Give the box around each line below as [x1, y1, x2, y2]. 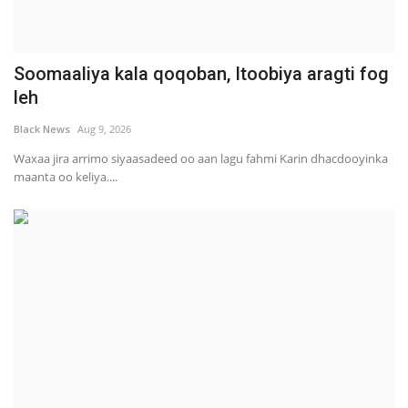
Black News [14, 121, 70, 136]
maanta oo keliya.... [14, 168, 117, 185]
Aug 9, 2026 [77, 121, 131, 136]
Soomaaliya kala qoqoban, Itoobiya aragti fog [14, 62, 389, 85]
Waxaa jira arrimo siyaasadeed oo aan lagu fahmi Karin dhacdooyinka [14, 149, 388, 167]
